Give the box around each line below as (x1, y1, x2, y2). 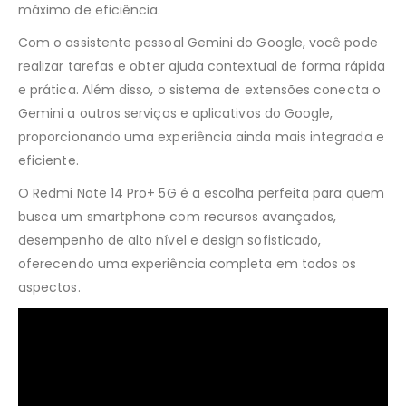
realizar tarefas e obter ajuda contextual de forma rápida (18, 57, 385, 76)
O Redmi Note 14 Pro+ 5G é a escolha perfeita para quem (18, 184, 384, 203)
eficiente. (18, 151, 79, 170)
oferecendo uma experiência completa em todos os (18, 255, 357, 274)
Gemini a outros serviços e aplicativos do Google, (18, 104, 333, 123)
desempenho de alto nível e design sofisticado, (18, 231, 322, 250)
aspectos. (18, 278, 81, 297)
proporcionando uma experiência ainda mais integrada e (18, 128, 384, 147)
